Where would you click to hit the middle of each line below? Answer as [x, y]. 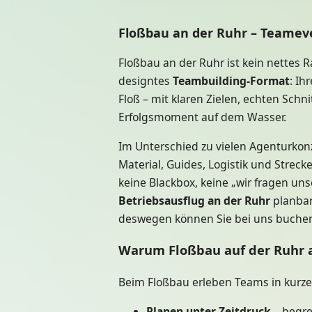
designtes [146, 81]
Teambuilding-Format [231, 81]
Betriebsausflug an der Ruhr [194, 200]
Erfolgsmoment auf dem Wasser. [202, 117]
